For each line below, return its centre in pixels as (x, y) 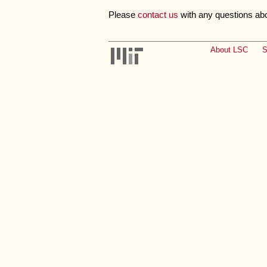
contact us (158, 15)
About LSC (229, 50)
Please (123, 15)
